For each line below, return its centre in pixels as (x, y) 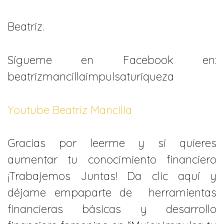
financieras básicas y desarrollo (112, 209)
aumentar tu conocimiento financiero (112, 160)
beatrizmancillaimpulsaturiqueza (91, 76)
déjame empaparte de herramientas (112, 193)
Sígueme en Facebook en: (112, 60)
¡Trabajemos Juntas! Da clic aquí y (112, 176)
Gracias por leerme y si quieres (112, 143)
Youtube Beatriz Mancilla (70, 110)
